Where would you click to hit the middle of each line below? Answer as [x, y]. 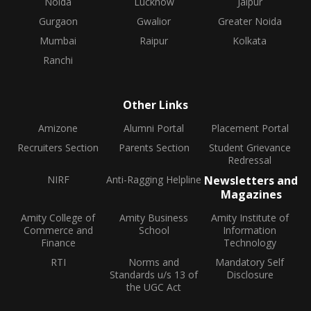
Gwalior [154, 21]
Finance [58, 243]
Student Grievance [250, 148]
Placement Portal [250, 128]
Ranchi [58, 60]
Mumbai [58, 41]
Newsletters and [251, 180]
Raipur [154, 41]
